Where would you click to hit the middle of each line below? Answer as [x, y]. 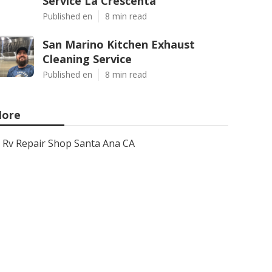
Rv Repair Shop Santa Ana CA [69, 143]
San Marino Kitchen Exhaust [119, 44]
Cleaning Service [87, 59]
